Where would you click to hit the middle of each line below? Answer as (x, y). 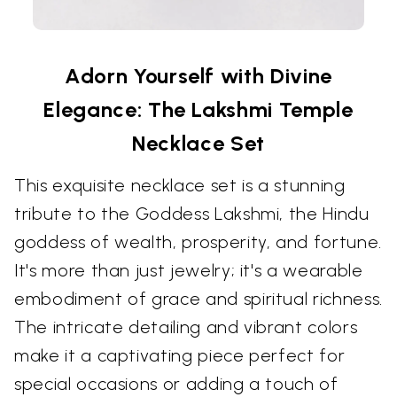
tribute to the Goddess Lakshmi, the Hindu (192, 214)
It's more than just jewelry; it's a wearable (189, 271)
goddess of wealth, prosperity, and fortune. (198, 242)
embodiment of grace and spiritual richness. (198, 299)
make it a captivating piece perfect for (180, 356)
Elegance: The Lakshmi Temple (198, 110)
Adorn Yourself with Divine (198, 76)
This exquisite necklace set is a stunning (180, 186)
